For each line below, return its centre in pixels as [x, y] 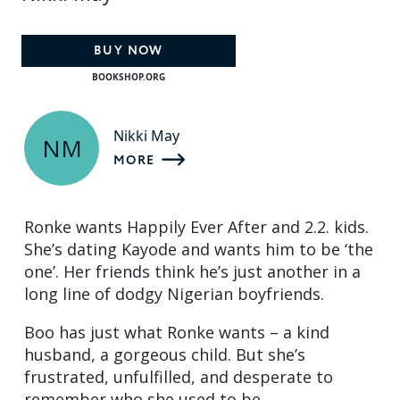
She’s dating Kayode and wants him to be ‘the [199, 250]
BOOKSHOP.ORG [129, 77]
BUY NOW [129, 50]
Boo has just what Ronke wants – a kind [177, 333]
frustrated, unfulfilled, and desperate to [179, 377]
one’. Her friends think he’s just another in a [192, 272]
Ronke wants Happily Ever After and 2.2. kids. [196, 227]
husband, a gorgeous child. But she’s [165, 355]
